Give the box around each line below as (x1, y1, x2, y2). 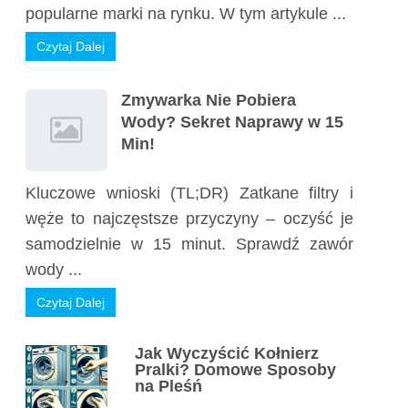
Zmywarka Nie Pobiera (121, 91, 296, 109)
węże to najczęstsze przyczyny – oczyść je (25, 209, 353, 228)
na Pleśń (135, 377, 202, 395)
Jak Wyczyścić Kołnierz (135, 344, 319, 362)
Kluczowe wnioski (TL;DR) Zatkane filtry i (25, 184, 353, 202)
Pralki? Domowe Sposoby (135, 361, 336, 379)
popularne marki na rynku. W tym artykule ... (25, 5, 346, 23)
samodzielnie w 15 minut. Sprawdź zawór (25, 235, 353, 253)
